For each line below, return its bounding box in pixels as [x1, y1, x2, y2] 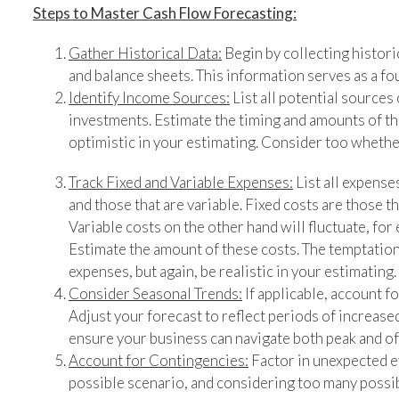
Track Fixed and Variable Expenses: [69, 172, 293, 191]
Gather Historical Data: [69, 43, 222, 62]
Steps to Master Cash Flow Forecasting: [33, 3, 297, 22]
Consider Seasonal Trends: [69, 283, 242, 303]
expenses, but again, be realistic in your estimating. [69, 261, 396, 281]
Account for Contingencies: [69, 350, 248, 370]
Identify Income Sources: [69, 87, 230, 107]
